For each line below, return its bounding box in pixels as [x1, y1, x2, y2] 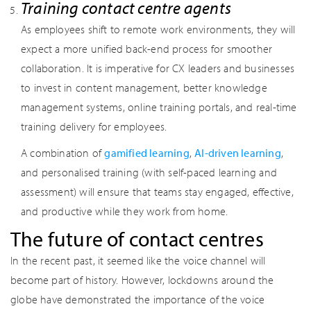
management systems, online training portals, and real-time [21, 100, 297, 114]
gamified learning [104, 146, 190, 160]
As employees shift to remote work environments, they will [21, 22, 296, 36]
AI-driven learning [194, 146, 281, 160]
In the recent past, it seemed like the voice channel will [10, 253, 266, 267]
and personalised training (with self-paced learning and [21, 165, 278, 179]
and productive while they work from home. [21, 204, 228, 218]
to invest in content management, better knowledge [21, 81, 267, 94]
